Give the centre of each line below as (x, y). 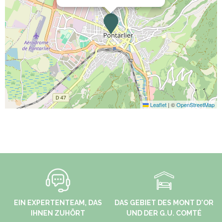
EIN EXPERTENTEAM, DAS (58, 203)
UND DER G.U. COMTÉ (164, 213)
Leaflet (158, 105)
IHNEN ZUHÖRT (58, 213)
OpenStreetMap (195, 105)
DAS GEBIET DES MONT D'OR (164, 203)
